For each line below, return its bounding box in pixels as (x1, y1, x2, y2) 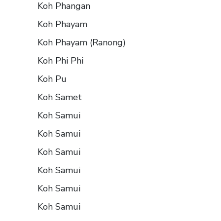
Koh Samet (37, 91, 82, 104)
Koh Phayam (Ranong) (37, 37, 126, 49)
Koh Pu (37, 73, 67, 85)
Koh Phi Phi (37, 55, 83, 67)
